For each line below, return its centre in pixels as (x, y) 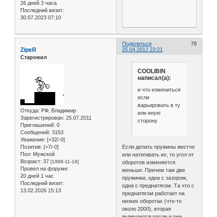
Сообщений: (35, 132)
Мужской (43, 154)
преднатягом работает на (154, 193)
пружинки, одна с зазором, (155, 178)
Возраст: (31, 161)
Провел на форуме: (45, 168)
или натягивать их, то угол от (158, 154)
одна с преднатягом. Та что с (158, 185)
